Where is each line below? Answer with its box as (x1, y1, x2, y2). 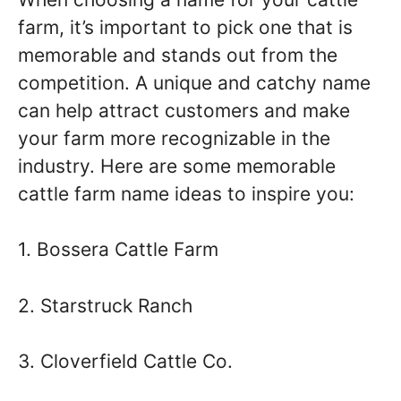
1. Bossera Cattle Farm (18, 238, 218, 260)
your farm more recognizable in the (18, 126, 330, 149)
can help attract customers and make (18, 98, 350, 122)
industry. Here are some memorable (18, 154, 336, 177)
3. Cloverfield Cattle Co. (18, 350, 233, 372)
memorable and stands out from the (18, 43, 337, 66)
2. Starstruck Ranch (18, 294, 192, 317)
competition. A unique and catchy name (18, 71, 371, 94)
